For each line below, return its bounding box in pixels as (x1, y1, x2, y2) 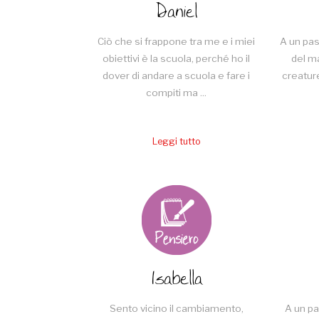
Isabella (150, 264, 202, 296)
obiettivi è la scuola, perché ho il (103, 52, 250, 64)
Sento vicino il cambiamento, (109, 303, 244, 315)
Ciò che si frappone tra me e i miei (98, 35, 255, 47)
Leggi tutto (152, 136, 201, 147)
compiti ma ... (146, 86, 206, 98)
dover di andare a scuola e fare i (103, 69, 250, 81)
